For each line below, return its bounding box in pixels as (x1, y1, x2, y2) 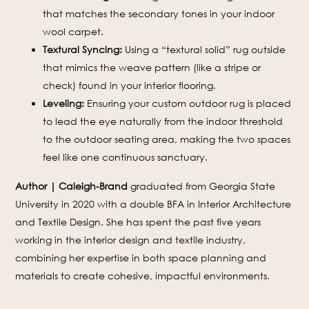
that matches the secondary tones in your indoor (43, 8, 275, 19)
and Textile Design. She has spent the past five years (15, 216, 261, 228)
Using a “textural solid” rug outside (122, 43, 286, 55)
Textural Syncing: (43, 43, 123, 55)
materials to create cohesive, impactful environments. (15, 270, 270, 281)
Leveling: (43, 97, 85, 109)
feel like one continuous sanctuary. (43, 151, 208, 163)
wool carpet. (43, 26, 104, 37)
